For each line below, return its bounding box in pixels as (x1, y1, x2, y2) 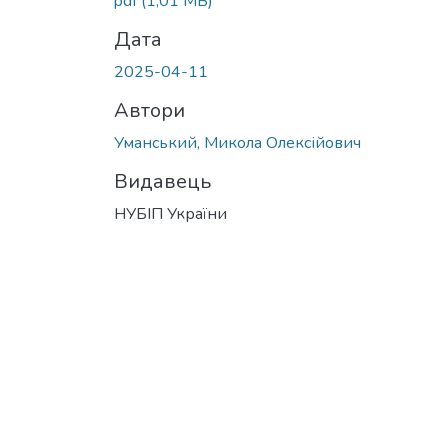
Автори (114, 96, 185, 124)
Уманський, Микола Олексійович (114, 131, 361, 154)
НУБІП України (114, 202, 227, 225)
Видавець (114, 167, 211, 195)
